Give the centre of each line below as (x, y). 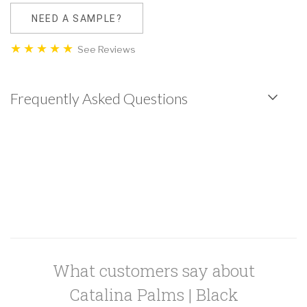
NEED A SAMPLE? (77, 18)
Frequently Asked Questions (99, 99)
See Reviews (106, 50)
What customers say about (153, 271)
